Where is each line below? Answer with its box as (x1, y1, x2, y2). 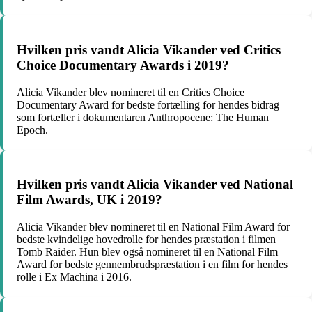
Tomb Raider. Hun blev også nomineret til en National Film (17, 246, 278, 258)
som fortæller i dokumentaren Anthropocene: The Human (17, 111, 269, 123)
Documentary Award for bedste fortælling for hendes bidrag (17, 98, 279, 111)
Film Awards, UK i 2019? (17, 192, 162, 208)
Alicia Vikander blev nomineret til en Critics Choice (17, 86, 244, 98)
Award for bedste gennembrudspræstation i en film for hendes (17, 258, 288, 270)
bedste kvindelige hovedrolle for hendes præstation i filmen (17, 233, 276, 245)
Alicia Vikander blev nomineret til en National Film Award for (17, 221, 290, 233)
